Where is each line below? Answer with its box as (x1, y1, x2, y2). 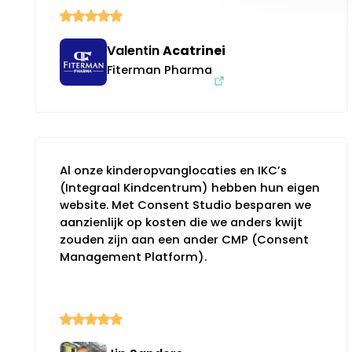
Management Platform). (60, 248, 207, 265)
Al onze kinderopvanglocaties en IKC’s (60, 162, 287, 178)
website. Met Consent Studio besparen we (60, 196, 311, 213)
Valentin (107, 41, 163, 60)
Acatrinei (163, 41, 225, 60)
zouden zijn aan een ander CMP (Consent (60, 231, 309, 247)
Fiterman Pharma (107, 61, 212, 78)
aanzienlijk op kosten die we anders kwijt (60, 214, 302, 230)
